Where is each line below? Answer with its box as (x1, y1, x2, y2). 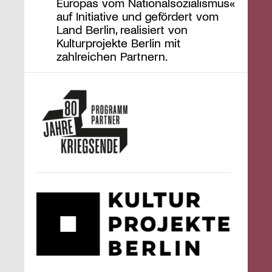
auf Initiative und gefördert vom (56, 8, 219, 24)
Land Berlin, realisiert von (56, 22, 188, 37)
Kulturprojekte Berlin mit (56, 35, 180, 50)
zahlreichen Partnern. (56, 49, 168, 64)
